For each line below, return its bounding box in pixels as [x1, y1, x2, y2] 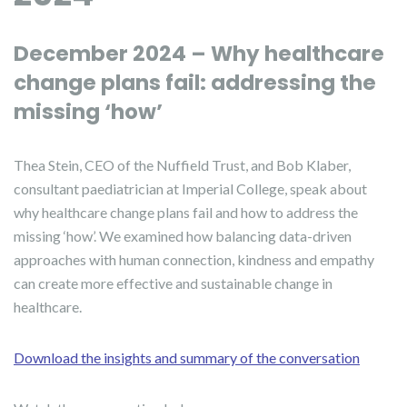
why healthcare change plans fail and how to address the [14, 203, 358, 221]
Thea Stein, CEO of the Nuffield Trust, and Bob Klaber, [14, 156, 351, 174]
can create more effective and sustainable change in [14, 274, 333, 292]
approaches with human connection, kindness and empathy [14, 251, 374, 268]
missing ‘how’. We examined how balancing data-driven [14, 227, 352, 244]
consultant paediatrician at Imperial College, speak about [14, 180, 367, 197]
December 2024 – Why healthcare [14, 39, 384, 68]
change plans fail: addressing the [14, 68, 376, 97]
